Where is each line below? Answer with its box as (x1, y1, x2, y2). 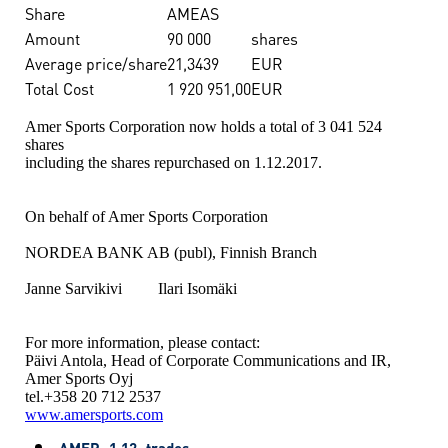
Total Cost (25, 75, 94, 101)
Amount (25, 25, 80, 51)
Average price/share (25, 50, 167, 76)
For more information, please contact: (25, 334, 260, 352)
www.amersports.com (25, 406, 163, 424)
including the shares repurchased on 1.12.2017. (25, 154, 322, 172)
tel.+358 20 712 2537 (25, 388, 161, 406)
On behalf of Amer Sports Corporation (25, 208, 268, 226)
